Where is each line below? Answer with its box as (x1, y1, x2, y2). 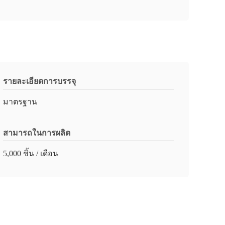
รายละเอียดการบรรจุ (3, 77, 76, 85)
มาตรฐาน (3, 97, 37, 106)
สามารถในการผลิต (3, 129, 70, 137)
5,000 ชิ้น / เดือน (3, 149, 58, 158)
